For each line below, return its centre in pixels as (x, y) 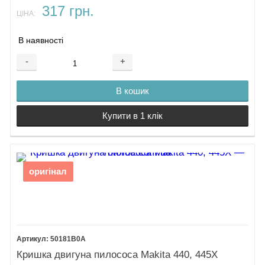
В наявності (41, 41)
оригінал (48, 172)
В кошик (132, 91)
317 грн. (68, 12)
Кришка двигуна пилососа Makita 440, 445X (117, 255)
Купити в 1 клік (132, 115)
